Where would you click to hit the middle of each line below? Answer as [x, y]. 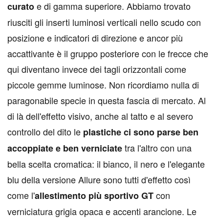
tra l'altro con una [157, 147]
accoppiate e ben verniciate [65, 148]
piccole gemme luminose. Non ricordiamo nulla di [103, 84]
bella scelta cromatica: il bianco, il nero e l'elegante [106, 164]
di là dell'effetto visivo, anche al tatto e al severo [100, 116]
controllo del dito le [45, 131]
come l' [21, 195]
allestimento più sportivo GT [94, 195]
